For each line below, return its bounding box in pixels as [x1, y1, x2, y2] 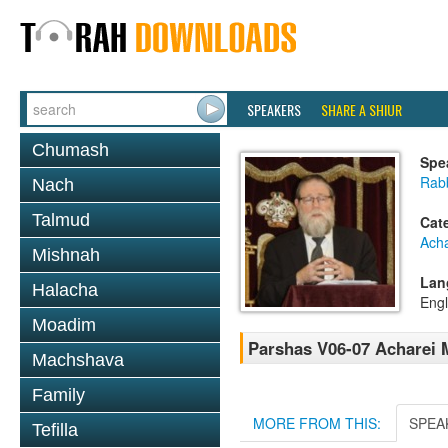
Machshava [32, 350, 124, 370]
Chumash [32, 140, 109, 160]
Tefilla [32, 420, 78, 440]
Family [32, 385, 85, 405]
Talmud [32, 210, 90, 230]
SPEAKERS [247, 99, 301, 120]
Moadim [32, 315, 96, 335]
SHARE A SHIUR [321, 99, 402, 120]
